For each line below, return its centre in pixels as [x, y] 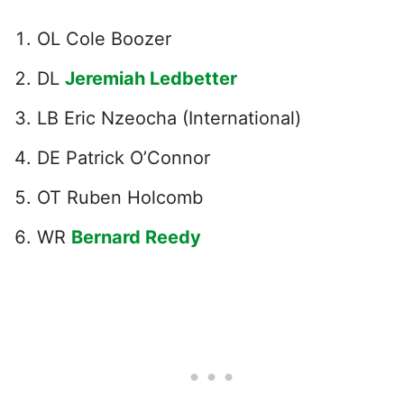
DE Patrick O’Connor [124, 157]
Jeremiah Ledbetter [151, 78]
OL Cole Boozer [104, 38]
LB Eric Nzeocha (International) [169, 118]
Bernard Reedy [136, 237]
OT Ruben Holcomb [120, 197]
